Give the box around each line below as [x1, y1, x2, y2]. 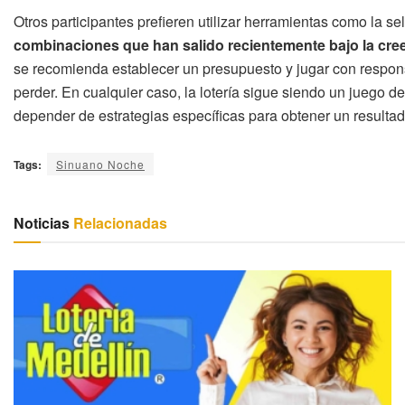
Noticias [14, 212, 70, 233]
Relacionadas [70, 212, 167, 233]
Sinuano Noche [56, 155, 145, 172]
